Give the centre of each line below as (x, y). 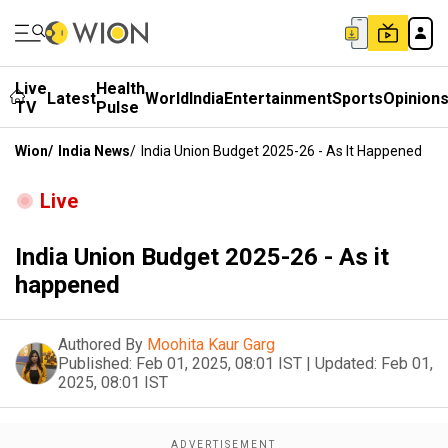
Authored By (100, 344)
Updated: (346, 363)
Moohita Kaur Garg (211, 344)
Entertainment (278, 98)
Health (120, 88)
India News (94, 151)
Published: (95, 363)
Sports (357, 98)
